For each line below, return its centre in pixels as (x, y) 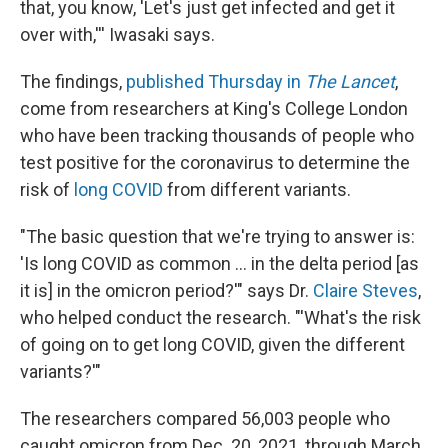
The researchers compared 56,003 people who (205, 418)
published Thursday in (215, 81)
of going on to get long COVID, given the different (212, 344)
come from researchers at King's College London (214, 108)
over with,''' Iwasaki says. (117, 34)
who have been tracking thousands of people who (217, 135)
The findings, (73, 81)
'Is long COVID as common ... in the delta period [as (219, 263)
